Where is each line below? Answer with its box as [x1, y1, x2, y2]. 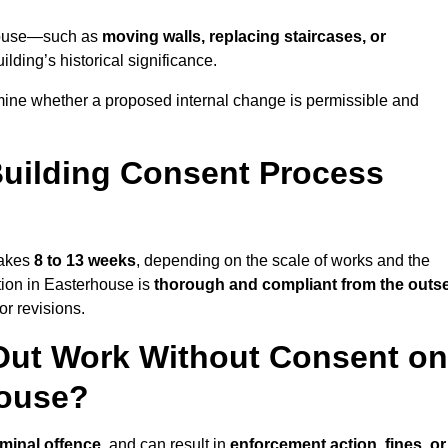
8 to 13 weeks [34, 252, 136, 270]
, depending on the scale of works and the [136, 252, 430, 270]
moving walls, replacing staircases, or [102, 28, 386, 46]
